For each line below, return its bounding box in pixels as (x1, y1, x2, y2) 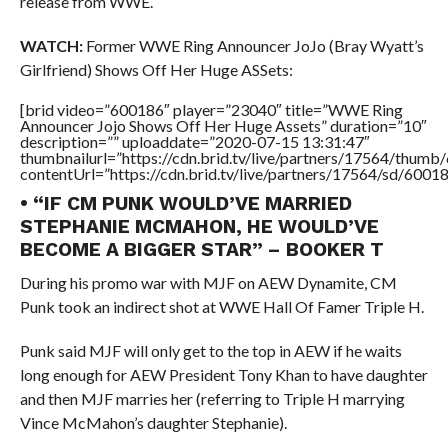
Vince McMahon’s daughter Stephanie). (19, 413, 287, 432)
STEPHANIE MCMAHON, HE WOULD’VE (19, 215, 379, 238)
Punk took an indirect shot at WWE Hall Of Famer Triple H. (19, 297, 424, 316)
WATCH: (19, 36, 83, 55)
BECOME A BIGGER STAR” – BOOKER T (19, 238, 384, 261)
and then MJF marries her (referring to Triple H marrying (19, 389, 405, 408)
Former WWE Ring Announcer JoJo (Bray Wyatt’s (82, 36, 424, 55)
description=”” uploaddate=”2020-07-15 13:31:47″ (19, 132, 370, 151)
